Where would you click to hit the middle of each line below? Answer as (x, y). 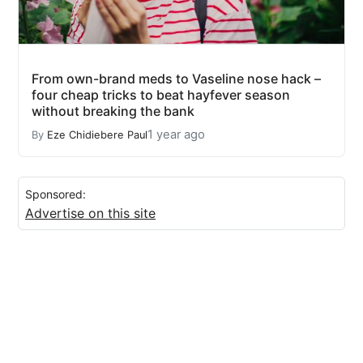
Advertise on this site (90, 214)
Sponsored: (56, 194)
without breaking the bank (113, 111)
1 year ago (176, 135)
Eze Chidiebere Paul (97, 135)
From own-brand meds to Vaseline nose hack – (176, 79)
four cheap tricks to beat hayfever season (161, 95)
